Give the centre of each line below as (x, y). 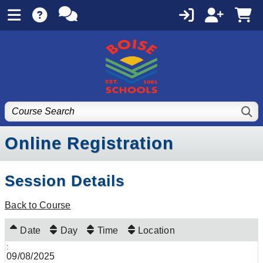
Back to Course (38, 205)
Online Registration (89, 143)
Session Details (65, 181)
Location (156, 230)
